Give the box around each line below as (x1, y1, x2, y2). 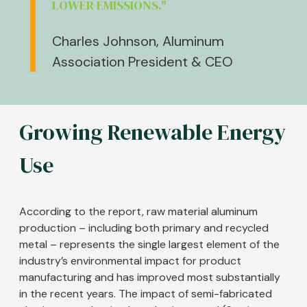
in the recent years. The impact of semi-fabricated (19, 286, 272, 302)
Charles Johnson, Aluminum (52, 32, 224, 51)
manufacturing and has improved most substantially (19, 270, 280, 285)
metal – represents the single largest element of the (19, 237, 280, 252)
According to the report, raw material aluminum (19, 204, 258, 219)
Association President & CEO (52, 53, 233, 71)
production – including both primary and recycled (19, 221, 269, 236)
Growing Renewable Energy (19, 117, 286, 148)
